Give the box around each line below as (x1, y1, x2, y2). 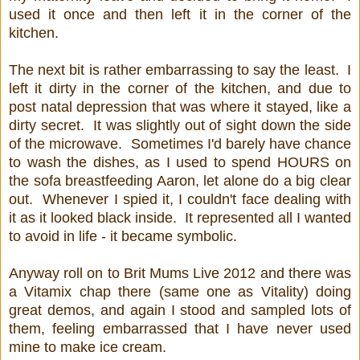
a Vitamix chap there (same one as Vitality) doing (9, 284, 351, 301)
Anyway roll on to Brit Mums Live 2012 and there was (9, 265, 351, 282)
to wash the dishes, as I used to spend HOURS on (9, 154, 351, 171)
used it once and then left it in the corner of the (9, 6, 351, 23)
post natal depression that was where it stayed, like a (9, 99, 351, 116)
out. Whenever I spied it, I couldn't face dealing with (9, 191, 351, 208)
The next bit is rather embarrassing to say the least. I (9, 62, 351, 79)
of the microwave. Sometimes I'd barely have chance (9, 136, 351, 153)
